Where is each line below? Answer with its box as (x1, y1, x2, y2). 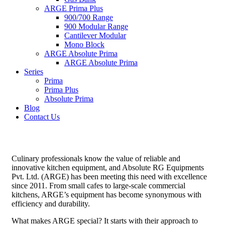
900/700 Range (64, 13, 113, 22)
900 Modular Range (64, 22, 128, 31)
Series (24, 67, 43, 76)
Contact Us (24, 112, 60, 121)
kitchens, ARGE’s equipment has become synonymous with (12, 190, 201, 199)
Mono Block (64, 40, 104, 49)
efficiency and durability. (12, 199, 90, 208)
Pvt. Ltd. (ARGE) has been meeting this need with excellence (12, 172, 207, 181)
